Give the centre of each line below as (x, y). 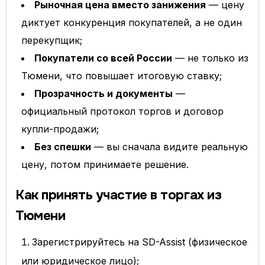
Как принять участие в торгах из (119, 195)
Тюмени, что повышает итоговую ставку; (122, 76)
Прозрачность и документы (104, 93)
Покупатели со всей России (103, 58)
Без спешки (63, 147)
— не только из (210, 58)
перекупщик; (52, 40)
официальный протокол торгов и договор (122, 111)
